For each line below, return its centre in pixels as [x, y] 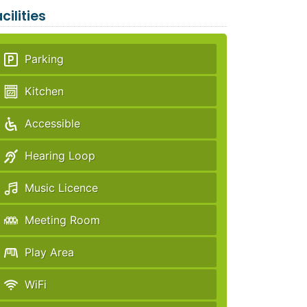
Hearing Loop [60, 156]
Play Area [49, 252]
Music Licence [61, 188]
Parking [44, 59]
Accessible [52, 123]
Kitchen [44, 91]
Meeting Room [62, 220]
